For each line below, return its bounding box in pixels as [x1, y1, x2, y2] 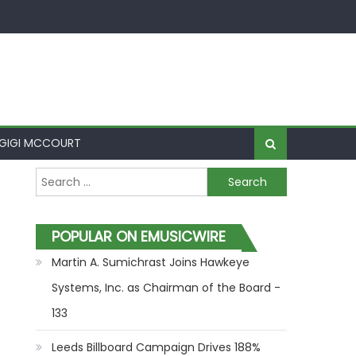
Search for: [36, 169, 97, 185]
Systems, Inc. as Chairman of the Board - [52, 280, 281, 296]
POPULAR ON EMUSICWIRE [52, 226, 226, 246]
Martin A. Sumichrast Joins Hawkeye [52, 254, 250, 270]
